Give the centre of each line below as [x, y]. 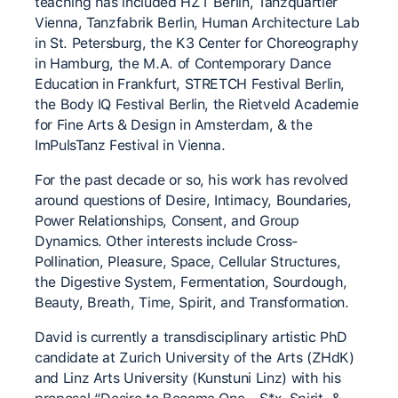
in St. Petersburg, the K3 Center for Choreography [197, 43]
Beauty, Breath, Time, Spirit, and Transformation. [194, 302]
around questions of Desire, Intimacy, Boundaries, [193, 200]
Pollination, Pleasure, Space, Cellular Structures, [188, 262]
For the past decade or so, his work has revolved [192, 180]
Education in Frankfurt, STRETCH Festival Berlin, [190, 84]
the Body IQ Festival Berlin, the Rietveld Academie [197, 104]
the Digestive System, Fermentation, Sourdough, [191, 282]
